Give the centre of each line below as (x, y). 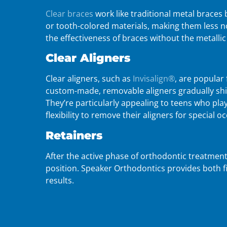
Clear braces (69, 13)
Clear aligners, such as (88, 79)
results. (60, 180)
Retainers (74, 135)
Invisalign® (154, 79)
